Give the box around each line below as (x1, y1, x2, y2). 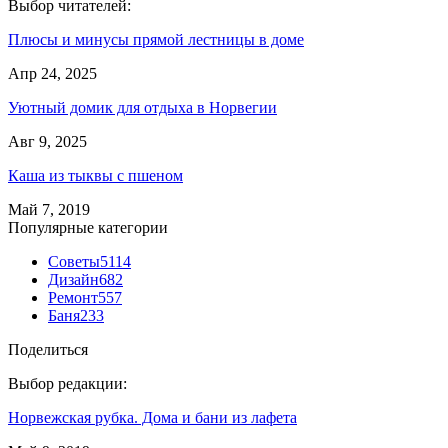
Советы (48, 253, 100, 270)
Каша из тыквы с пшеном (8, 167, 183, 184)
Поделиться (8, 341, 88, 358)
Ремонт (48, 289, 98, 306)
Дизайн (48, 271, 99, 288)
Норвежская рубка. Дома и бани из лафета (8, 409, 297, 426)
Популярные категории (8, 219, 168, 236)
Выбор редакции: (8, 375, 127, 392)
